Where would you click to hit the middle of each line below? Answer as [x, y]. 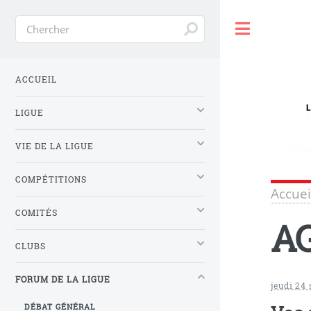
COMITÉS [36, 213]
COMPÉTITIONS [51, 180]
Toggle [279, 28]
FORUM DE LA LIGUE [63, 280]
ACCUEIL [36, 79]
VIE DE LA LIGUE [54, 146]
